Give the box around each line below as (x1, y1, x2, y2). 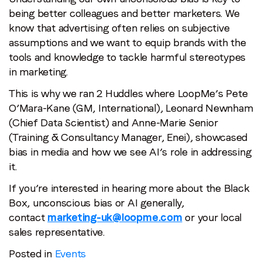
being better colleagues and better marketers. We (9, 6, 240, 19)
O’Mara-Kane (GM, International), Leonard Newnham (9, 101, 253, 114)
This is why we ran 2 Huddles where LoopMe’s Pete (9, 87, 248, 99)
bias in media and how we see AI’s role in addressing (9, 145, 251, 158)
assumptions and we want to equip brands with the (9, 36, 246, 49)
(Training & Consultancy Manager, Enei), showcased (9, 130, 248, 143)
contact (9, 211, 48, 223)
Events (54, 247, 87, 260)
